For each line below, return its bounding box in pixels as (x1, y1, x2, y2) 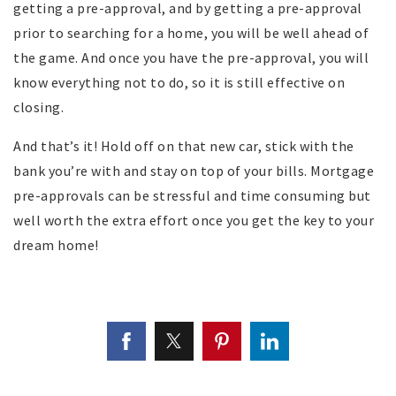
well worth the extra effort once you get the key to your (13, 210, 374, 229)
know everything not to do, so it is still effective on (13, 72, 345, 91)
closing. (13, 97, 64, 116)
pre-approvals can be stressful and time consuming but (13, 186, 371, 204)
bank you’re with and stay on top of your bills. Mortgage (13, 161, 374, 179)
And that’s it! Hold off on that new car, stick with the (13, 136, 354, 155)
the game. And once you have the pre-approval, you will (13, 48, 369, 66)
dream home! (13, 235, 99, 254)
